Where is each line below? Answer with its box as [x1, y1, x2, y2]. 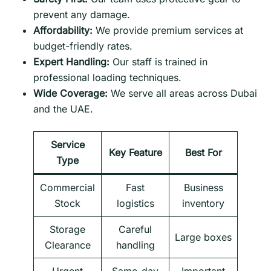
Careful [119, 223, 152, 236]
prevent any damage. [33, 8, 130, 21]
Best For [184, 146, 222, 159]
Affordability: [33, 24, 93, 37]
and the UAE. [33, 103, 93, 116]
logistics [116, 197, 154, 210]
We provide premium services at [93, 24, 243, 37]
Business [183, 181, 223, 194]
